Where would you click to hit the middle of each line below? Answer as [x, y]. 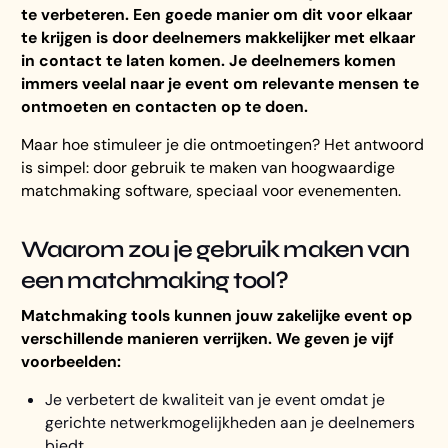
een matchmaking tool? [155, 279]
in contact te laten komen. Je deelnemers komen [209, 60]
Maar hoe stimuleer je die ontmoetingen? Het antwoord [223, 145]
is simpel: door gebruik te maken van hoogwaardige [208, 168]
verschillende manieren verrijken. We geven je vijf [208, 338]
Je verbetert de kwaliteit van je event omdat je [214, 400]
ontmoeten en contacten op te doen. [165, 106]
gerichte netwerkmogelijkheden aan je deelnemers [229, 423]
